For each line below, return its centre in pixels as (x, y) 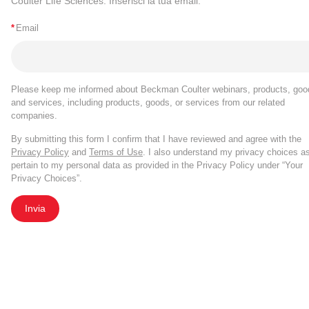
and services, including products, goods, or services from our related (148, 102)
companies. (34, 115)
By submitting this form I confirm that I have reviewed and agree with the (156, 139)
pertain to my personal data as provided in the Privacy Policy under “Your (157, 165)
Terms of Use (116, 152)
